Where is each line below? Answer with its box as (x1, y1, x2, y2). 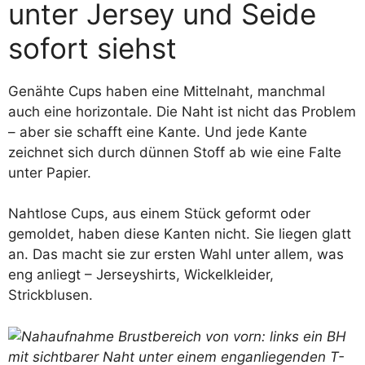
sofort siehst (8, 30, 177, 65)
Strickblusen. (8, 287, 93, 303)
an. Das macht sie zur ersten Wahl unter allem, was (8, 246, 344, 262)
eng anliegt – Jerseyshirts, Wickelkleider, (8, 266, 274, 283)
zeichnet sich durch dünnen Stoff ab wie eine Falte (8, 143, 341, 161)
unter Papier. (8, 164, 91, 181)
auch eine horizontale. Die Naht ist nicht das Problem (8, 103, 356, 120)
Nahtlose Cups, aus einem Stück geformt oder (8, 205, 310, 222)
